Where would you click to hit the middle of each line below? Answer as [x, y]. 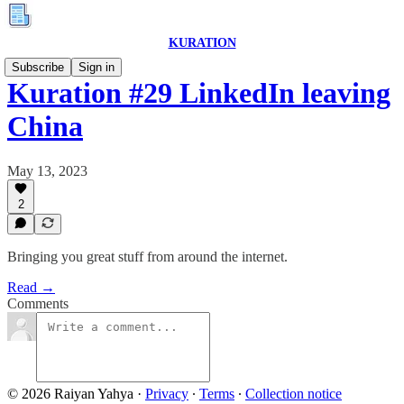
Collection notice [294, 394]
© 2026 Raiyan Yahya [70, 394]
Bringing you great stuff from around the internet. [147, 257]
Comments [38, 303]
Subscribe [38, 67]
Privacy [167, 394]
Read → [31, 287]
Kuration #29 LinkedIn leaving [199, 93]
